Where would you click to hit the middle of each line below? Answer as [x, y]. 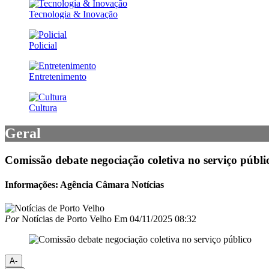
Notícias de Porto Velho [65, 219]
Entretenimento [58, 76]
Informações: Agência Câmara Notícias [84, 184]
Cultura [43, 107]
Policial [43, 45]
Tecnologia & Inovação [73, 14]
